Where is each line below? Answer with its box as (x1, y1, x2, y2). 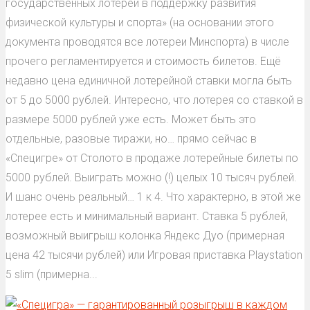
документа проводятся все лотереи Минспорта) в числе (6, 35, 289, 48)
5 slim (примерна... (6, 267, 98, 281)
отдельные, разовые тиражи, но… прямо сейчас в (6, 131, 257, 145)
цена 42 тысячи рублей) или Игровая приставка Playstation (6, 248, 302, 262)
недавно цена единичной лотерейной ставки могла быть (6, 73, 292, 87)
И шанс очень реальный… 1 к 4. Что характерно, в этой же (6, 190, 301, 203)
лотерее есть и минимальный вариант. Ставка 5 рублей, (6, 209, 288, 223)
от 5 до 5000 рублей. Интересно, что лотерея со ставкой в (6, 93, 303, 107)
